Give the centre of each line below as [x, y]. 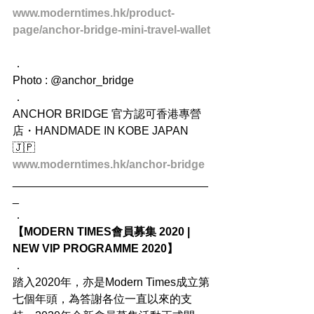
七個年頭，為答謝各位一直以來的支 [102, 299]
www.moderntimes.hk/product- [94, 13]
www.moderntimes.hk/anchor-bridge [109, 165]
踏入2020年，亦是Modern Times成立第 [111, 282]
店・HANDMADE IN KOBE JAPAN [102, 131]
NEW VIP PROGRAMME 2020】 [95, 249]
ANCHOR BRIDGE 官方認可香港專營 [107, 114]
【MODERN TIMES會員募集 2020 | [103, 232]
